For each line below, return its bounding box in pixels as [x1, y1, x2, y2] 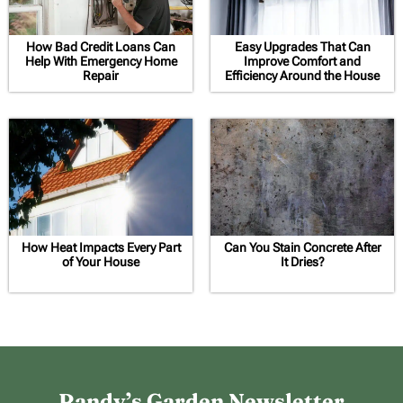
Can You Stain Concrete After [223, 239, 381, 255]
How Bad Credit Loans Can [26, 39, 175, 54]
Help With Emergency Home [24, 53, 177, 68]
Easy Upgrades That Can [234, 39, 371, 54]
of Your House [62, 254, 139, 269]
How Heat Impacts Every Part [21, 239, 181, 255]
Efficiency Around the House [225, 67, 380, 83]
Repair [83, 67, 119, 83]
